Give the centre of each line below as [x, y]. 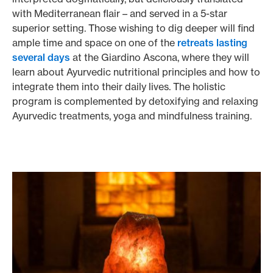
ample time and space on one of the [95, 43]
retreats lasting [212, 43]
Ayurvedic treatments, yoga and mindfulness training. [132, 116]
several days [41, 57]
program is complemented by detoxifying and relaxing [135, 101]
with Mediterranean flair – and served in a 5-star [120, 13]
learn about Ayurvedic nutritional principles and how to [136, 72]
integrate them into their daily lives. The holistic [119, 87]
